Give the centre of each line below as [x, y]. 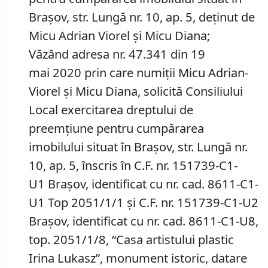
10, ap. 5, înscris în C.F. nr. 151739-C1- [133, 165]
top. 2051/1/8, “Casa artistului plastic [131, 240]
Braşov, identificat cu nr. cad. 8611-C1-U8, [144, 221]
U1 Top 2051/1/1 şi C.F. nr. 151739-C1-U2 [144, 202]
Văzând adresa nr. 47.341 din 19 [117, 54]
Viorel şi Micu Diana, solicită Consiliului [136, 91]
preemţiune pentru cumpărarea [116, 128]
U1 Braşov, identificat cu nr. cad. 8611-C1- [144, 184]
